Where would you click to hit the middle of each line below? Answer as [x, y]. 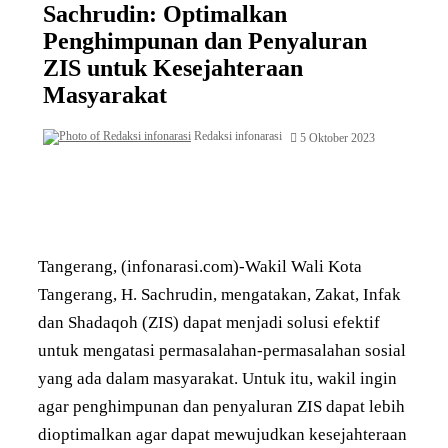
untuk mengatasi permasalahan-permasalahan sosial [222, 350]
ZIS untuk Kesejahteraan [173, 67]
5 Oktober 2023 [337, 137]
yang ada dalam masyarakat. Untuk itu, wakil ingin [217, 378]
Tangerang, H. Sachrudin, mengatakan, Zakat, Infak [219, 294]
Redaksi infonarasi [238, 135]
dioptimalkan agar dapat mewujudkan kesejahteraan [222, 434]
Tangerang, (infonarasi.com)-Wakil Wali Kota [200, 266]
